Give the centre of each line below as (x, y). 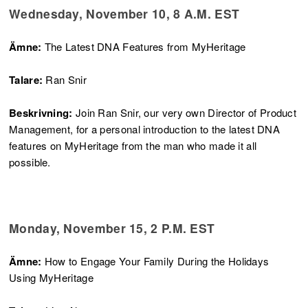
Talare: (26, 79)
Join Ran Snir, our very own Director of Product (185, 112)
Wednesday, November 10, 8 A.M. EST (124, 13)
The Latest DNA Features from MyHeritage (145, 46)
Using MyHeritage (51, 277)
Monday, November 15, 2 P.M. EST (112, 228)
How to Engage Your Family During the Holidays (157, 261)
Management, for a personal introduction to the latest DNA (145, 129)
